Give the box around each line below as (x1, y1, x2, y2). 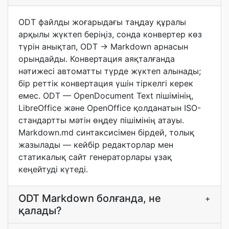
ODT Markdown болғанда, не (18, 192, 161, 204)
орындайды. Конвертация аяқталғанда (18, 54, 175, 64)
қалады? (18, 204, 62, 217)
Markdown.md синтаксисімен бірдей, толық (18, 127, 194, 138)
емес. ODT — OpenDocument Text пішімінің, (18, 90, 193, 101)
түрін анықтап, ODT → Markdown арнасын (18, 41, 188, 52)
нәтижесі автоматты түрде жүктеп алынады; (18, 66, 201, 76)
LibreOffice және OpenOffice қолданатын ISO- (18, 103, 201, 113)
